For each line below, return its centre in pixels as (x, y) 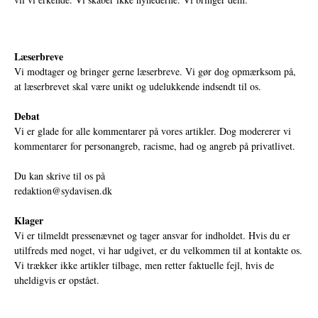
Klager (29, 221)
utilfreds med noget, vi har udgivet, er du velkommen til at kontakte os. (158, 251)
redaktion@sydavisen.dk (63, 191)
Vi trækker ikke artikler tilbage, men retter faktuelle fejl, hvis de (144, 265)
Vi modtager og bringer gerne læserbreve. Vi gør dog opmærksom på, (155, 72)
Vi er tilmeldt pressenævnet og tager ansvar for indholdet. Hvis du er (152, 236)
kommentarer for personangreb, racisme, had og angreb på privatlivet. (155, 146)
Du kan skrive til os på (60, 176)
